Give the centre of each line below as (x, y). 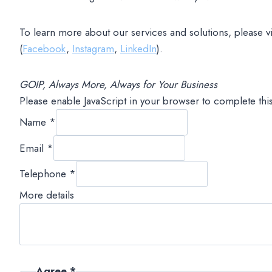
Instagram (93, 48)
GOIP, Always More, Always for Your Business (121, 84)
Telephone (44, 173)
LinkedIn (138, 48)
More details (47, 195)
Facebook (44, 48)
